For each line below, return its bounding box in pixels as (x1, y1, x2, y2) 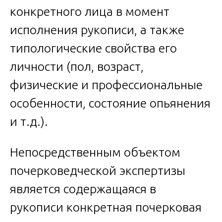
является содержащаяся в (10, 181, 156, 196)
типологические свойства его (10, 41, 177, 55)
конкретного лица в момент (10, 4, 169, 18)
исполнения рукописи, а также (10, 22, 184, 37)
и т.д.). (10, 114, 48, 128)
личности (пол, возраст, (10, 59, 144, 73)
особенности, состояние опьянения (10, 96, 211, 110)
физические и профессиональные (10, 77, 203, 92)
